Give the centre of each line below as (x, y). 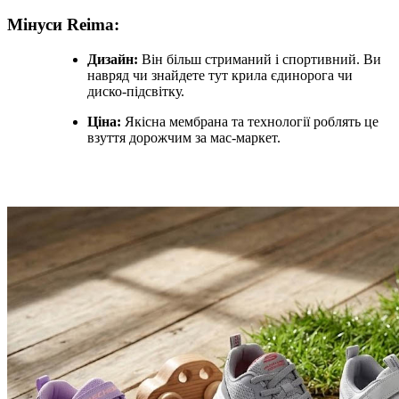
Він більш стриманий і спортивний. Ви (260, 59)
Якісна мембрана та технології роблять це (250, 121)
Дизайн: (113, 59)
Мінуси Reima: (63, 25)
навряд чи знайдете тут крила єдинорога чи (220, 75)
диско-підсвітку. (136, 91)
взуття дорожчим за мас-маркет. (184, 137)
